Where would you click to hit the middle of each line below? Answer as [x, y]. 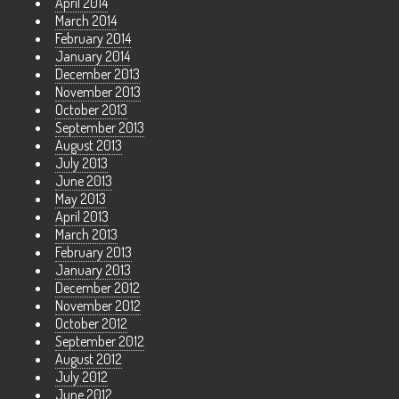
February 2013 [94, 252]
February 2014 [93, 39]
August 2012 [89, 359]
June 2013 [84, 181]
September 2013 [100, 128]
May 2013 [81, 199]
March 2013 [86, 235]
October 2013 [91, 110]
